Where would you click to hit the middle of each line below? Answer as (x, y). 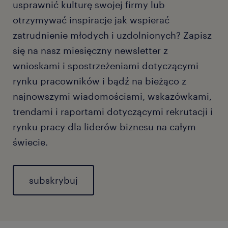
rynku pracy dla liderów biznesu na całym (104, 126)
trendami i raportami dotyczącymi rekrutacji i (113, 111)
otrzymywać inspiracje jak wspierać (91, 20)
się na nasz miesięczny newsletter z (90, 50)
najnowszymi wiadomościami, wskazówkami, (112, 96)
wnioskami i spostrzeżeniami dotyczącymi (106, 65)
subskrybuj (53, 180)
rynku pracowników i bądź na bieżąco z (99, 81)
